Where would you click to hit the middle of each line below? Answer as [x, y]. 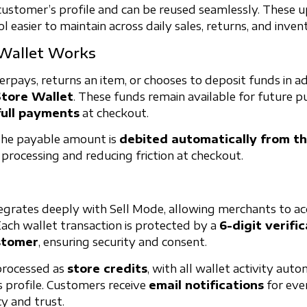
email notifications [206, 285]
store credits [107, 268]
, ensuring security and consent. [123, 242]
